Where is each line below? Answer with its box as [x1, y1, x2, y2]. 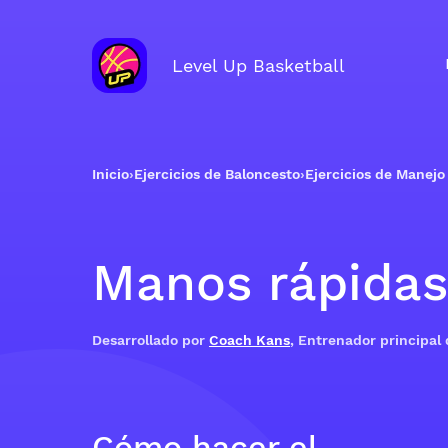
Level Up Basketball [172, 54, 345, 76]
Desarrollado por [92, 332, 209, 348]
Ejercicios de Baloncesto [134, 166, 300, 182]
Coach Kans [209, 332, 290, 348]
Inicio [92, 166, 129, 182]
